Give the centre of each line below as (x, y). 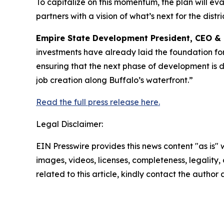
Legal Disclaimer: (69, 124)
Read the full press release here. (98, 102)
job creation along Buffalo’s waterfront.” (114, 80)
